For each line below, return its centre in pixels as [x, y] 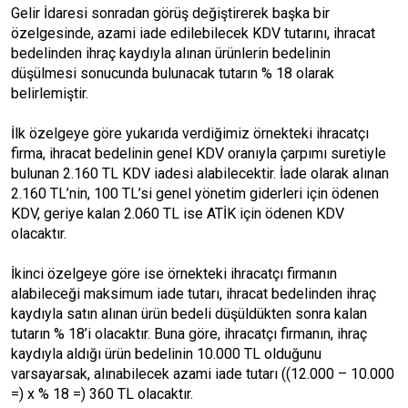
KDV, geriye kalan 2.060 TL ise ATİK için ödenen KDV [178, 214]
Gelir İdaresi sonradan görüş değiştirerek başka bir [170, 13]
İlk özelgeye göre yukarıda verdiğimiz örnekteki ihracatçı [190, 133]
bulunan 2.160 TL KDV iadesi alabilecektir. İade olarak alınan [200, 173]
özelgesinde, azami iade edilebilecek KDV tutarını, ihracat [193, 33]
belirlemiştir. [50, 93]
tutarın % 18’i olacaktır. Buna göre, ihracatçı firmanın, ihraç [189, 334]
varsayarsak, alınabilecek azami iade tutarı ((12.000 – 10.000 [203, 374]
